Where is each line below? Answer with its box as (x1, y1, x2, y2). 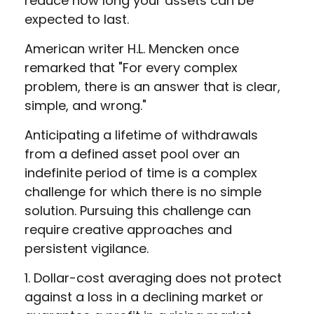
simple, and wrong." (25, 97, 146, 114)
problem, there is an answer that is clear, (25, 78, 280, 95)
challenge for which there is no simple (25, 183, 261, 200)
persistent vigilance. (25, 240, 149, 257)
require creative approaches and (25, 221, 232, 238)
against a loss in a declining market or (25, 288, 264, 306)
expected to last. (25, 11, 129, 28)
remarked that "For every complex (25, 59, 238, 76)
